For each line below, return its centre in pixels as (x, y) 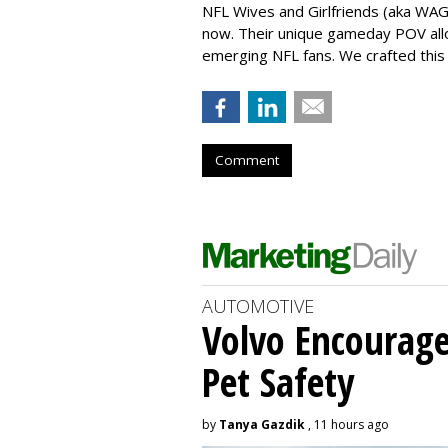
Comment (247, 159)
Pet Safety (278, 381)
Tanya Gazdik (262, 424)
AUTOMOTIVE (258, 305)
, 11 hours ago (347, 424)
